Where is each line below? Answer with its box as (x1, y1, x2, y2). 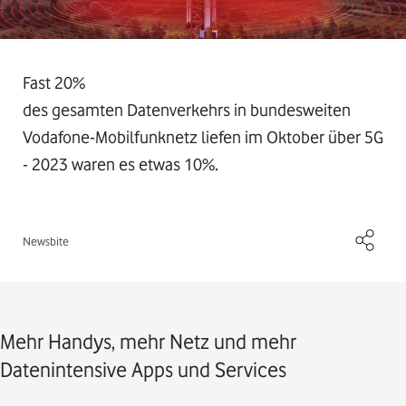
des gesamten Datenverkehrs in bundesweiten (23, 100, 351, 120)
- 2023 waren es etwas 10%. (23, 154, 218, 174)
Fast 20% (23, 72, 85, 92)
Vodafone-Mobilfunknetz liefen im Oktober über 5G (23, 127, 383, 147)
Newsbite (23, 234, 69, 248)
